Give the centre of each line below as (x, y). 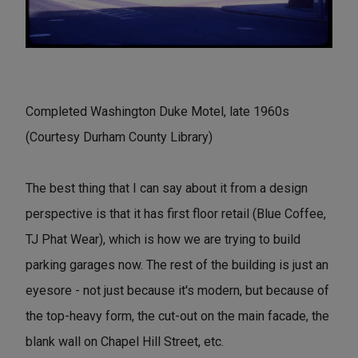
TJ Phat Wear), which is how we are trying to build (163, 240)
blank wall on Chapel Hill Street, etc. (125, 342)
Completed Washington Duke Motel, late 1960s (157, 112)
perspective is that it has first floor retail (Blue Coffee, (176, 214)
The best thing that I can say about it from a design (167, 189)
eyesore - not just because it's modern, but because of (177, 291)
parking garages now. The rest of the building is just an (177, 265)
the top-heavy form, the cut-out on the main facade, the (177, 316)
